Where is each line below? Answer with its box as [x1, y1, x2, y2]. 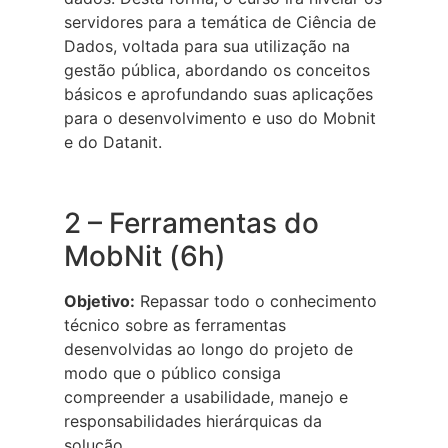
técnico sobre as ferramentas [64, 315, 286, 336]
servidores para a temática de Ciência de [64, 12, 376, 33]
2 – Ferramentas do [64, 206, 319, 241]
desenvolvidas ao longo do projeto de [64, 339, 353, 360]
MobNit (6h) [64, 239, 226, 274]
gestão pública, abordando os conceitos [64, 60, 370, 81]
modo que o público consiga [64, 363, 281, 384]
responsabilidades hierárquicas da [64, 411, 322, 432]
